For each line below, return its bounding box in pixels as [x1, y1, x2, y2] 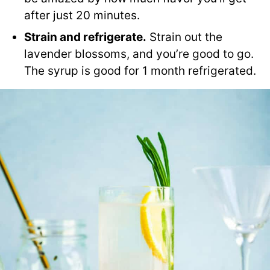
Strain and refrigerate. [24, 30, 146, 45]
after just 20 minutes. [24, 8, 140, 23]
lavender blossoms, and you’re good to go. [24, 47, 254, 61]
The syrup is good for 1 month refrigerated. [24, 64, 256, 78]
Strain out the [146, 30, 222, 45]
